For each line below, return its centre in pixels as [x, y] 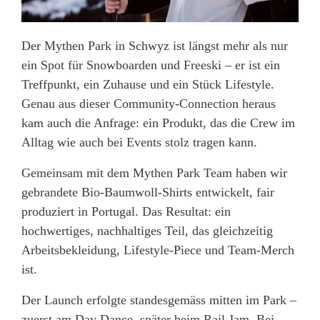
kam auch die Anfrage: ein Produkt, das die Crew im [158, 122]
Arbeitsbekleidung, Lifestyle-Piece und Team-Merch [158, 250]
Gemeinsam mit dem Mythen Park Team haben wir [154, 172]
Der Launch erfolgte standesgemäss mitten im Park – [159, 300]
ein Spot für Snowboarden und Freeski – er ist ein [151, 65]
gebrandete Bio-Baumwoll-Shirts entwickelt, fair [148, 192]
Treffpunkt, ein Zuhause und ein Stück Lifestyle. [148, 84]
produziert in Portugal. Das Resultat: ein [126, 211]
